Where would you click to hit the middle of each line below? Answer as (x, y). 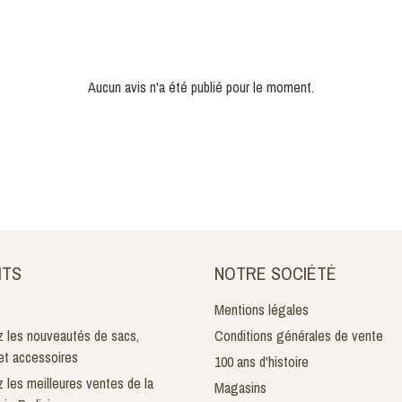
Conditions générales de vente (299, 336)
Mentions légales (262, 310)
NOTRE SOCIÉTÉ (275, 273)
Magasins (240, 388)
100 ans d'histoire (262, 362)
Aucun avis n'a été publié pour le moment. (201, 87)
